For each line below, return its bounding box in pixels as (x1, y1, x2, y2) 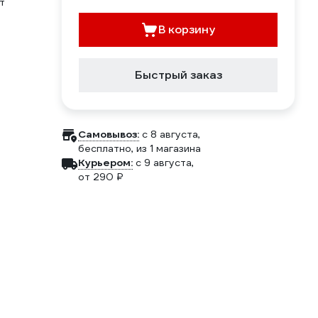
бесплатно (78, 142, 131, 155)
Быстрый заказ (134, 67, 222, 82)
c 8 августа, (142, 128, 200, 141)
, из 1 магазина (131, 142, 201, 155)
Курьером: (78, 156, 133, 169)
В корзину (158, 22, 215, 37)
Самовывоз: (78, 128, 139, 141)
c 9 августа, (136, 156, 194, 169)
